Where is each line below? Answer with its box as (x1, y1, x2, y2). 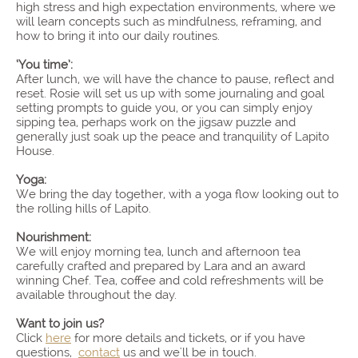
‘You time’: (16, 58, 76, 72)
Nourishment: (16, 230, 91, 245)
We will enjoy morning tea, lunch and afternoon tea (16, 245, 300, 259)
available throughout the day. (16, 288, 180, 302)
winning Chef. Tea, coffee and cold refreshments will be (16, 273, 324, 288)
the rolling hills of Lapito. (16, 201, 151, 216)
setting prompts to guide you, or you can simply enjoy (16, 101, 312, 115)
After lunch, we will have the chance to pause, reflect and (16, 72, 334, 86)
